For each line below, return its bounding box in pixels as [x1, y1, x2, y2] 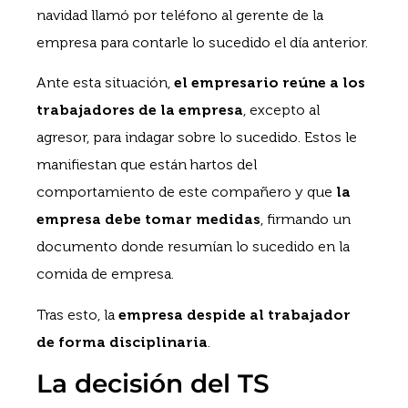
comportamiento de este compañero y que [36, 183, 336, 201]
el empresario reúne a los [174, 74, 365, 92]
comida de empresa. [36, 265, 174, 283]
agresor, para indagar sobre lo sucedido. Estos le [36, 128, 357, 147]
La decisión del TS [36, 368, 270, 400]
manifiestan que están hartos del [36, 156, 257, 174]
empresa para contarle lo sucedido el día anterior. [36, 33, 368, 51]
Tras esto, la [36, 305, 118, 323]
